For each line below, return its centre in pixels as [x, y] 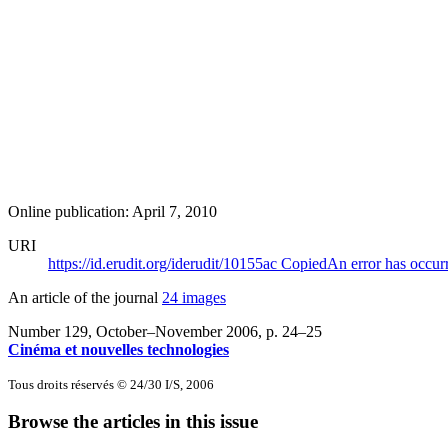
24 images [194, 297]
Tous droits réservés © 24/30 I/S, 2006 [111, 384]
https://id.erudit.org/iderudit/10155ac [164, 263]
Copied [304, 263]
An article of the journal [85, 297]
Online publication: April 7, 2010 [112, 211]
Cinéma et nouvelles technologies [118, 349]
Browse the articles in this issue [133, 422]
